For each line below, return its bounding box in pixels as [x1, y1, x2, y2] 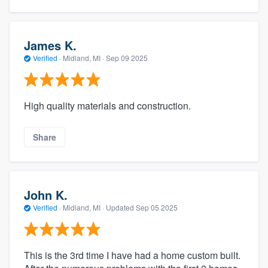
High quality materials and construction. [24, 99, 191, 113]
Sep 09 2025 [106, 52, 148, 63]
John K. [24, 185, 68, 203]
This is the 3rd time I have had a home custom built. [24, 248, 240, 263]
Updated [106, 202, 136, 212]
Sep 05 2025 [136, 202, 178, 212]
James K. [24, 36, 77, 54]
